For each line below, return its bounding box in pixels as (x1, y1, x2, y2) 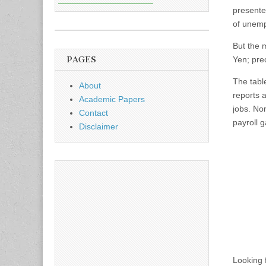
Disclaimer (79, 122, 118, 131)
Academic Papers (79, 94, 145, 104)
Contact (79, 108, 108, 118)
